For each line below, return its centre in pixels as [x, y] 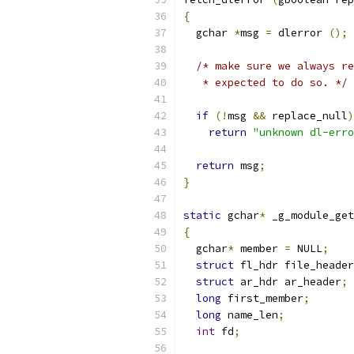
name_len [250, 315]
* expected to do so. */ [265, 83]
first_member [262, 298]
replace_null [307, 116]
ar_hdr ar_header [288, 282]
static [202, 215]
